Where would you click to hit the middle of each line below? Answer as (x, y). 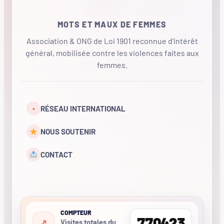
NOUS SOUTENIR (68, 132)
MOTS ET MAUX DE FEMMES (112, 24)
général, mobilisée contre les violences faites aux (112, 52)
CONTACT (56, 155)
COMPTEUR (76, 212)
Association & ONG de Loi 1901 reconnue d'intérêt (112, 40)
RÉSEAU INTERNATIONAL (83, 109)
